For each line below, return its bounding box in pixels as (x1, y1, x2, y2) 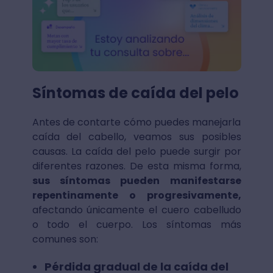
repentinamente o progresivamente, (32, 188, 241, 203)
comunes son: (32, 232, 98, 247)
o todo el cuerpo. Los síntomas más (32, 218, 241, 232)
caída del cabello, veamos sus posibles (32, 130, 241, 144)
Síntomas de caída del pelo (32, 83, 239, 104)
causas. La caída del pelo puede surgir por (32, 144, 241, 159)
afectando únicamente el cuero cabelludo (32, 203, 241, 218)
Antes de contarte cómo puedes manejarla (32, 115, 241, 130)
